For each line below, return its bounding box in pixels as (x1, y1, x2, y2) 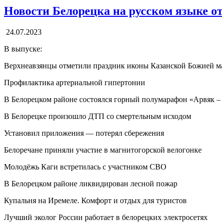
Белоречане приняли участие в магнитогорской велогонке (4, 145, 202, 154)
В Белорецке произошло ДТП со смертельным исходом (4, 111, 191, 120)
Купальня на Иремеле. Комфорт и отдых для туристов (4, 196, 187, 205)
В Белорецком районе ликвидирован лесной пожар (4, 179, 177, 188)
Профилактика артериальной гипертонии (4, 78, 145, 87)
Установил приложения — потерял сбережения (4, 128, 164, 137)
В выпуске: (4, 44, 42, 53)
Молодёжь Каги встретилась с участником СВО (4, 162, 166, 171)
